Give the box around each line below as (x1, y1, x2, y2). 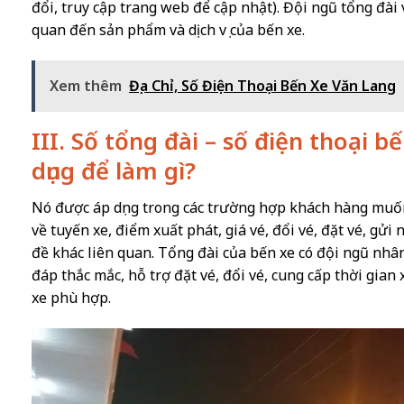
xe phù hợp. (32, 288, 112, 308)
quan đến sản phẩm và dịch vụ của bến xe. (32, 19, 306, 40)
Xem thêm (50, 75, 123, 96)
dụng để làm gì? (32, 154, 197, 187)
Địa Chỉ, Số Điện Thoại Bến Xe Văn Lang (129, 75, 397, 96)
